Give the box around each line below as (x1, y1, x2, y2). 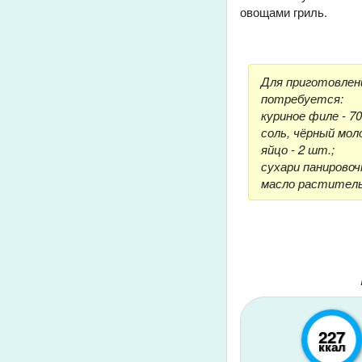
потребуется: (261, 90, 343, 107)
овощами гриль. (240, 2, 327, 20)
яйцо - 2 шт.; (261, 141, 335, 158)
